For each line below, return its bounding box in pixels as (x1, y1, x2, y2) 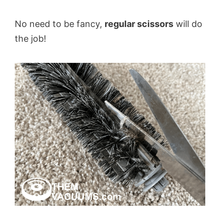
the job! (15, 33, 46, 44)
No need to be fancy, (15, 18, 105, 29)
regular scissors (105, 18, 173, 29)
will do (173, 18, 202, 29)
